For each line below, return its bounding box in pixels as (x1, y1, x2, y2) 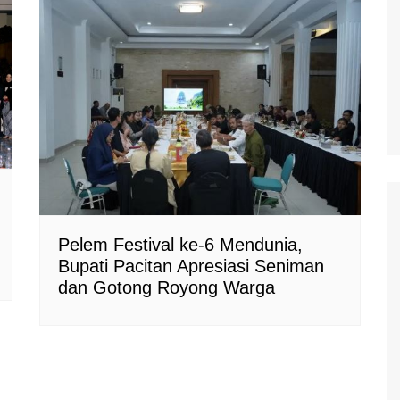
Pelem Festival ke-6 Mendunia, (58, 234, 303, 254)
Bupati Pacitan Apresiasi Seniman (58, 255, 324, 276)
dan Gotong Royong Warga (58, 277, 275, 297)
